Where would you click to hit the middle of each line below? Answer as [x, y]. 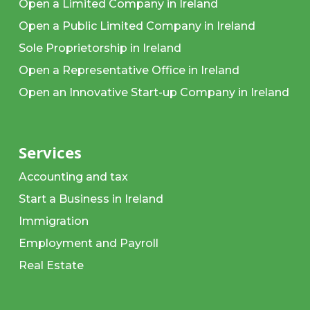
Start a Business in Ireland [91, 199]
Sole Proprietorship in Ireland [100, 48]
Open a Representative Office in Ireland [129, 71]
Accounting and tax [73, 177]
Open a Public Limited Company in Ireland [137, 26]
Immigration [53, 221]
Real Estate [51, 266]
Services [50, 153]
